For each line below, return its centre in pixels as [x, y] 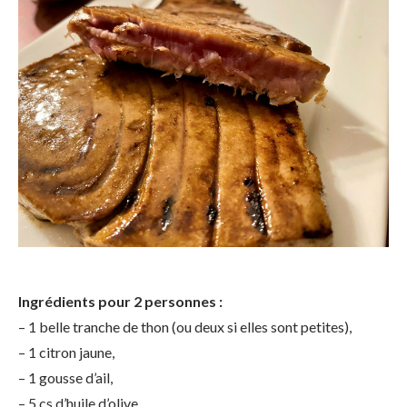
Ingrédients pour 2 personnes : [120, 301]
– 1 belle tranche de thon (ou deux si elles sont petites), [185, 327]
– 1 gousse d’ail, [65, 377]
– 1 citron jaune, [66, 352]
